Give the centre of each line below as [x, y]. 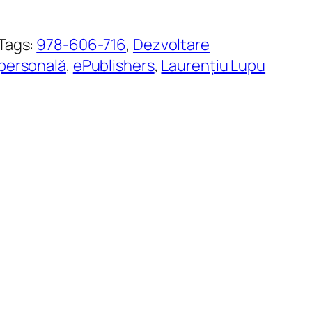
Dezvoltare [171, 45]
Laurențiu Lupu [213, 66]
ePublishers [114, 66]
